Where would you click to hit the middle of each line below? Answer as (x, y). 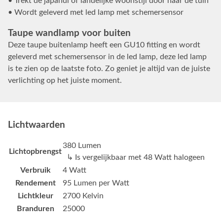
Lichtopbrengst (35, 151)
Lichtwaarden (37, 125)
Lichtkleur (35, 196)
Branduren (35, 208)
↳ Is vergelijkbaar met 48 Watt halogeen (134, 157)
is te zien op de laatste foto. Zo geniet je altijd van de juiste (109, 68)
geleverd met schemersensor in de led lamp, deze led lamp (107, 56)
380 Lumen (82, 145)
